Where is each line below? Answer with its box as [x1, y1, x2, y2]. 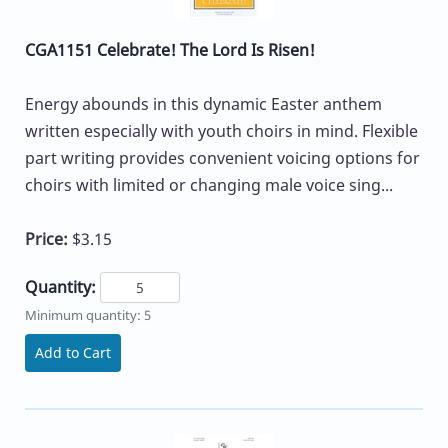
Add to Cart [35, 343, 111, 363]
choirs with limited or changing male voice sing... [25, 174, 393, 197]
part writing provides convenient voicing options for [25, 147, 420, 170]
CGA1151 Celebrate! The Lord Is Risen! [25, 39, 315, 62]
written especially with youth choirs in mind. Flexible [25, 120, 418, 143]
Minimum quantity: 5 [25, 306, 151, 325]
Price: [25, 228, 72, 251]
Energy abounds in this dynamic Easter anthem [25, 93, 382, 116]
